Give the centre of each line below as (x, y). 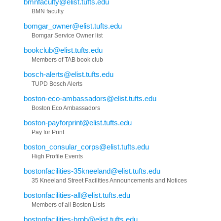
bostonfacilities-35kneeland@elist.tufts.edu (92, 171)
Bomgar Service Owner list (67, 36)
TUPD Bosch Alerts (57, 84)
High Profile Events (57, 157)
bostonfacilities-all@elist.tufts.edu (77, 195)
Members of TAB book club (67, 60)
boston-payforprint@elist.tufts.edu (78, 123)
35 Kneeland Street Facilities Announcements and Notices (109, 181)
